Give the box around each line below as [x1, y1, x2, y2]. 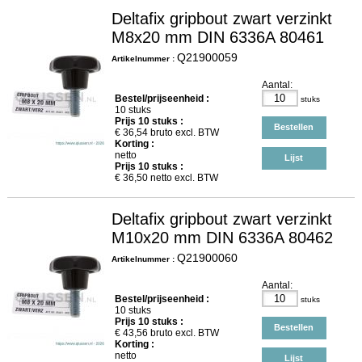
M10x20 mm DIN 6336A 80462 [112, 229, 334, 247]
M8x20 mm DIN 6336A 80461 [112, 28, 325, 47]
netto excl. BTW [147, 172, 218, 184]
